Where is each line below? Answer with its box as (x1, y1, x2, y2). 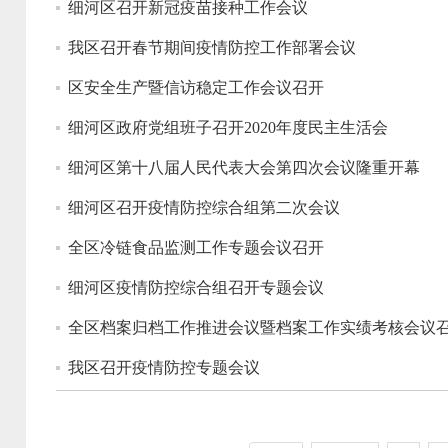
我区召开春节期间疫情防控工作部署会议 (68, 39, 356, 56)
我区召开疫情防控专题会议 (68, 359, 260, 376)
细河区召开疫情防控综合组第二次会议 (68, 199, 340, 216)
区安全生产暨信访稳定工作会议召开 (68, 79, 324, 96)
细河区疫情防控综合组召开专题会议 (68, 279, 324, 296)
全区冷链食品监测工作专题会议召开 (68, 239, 324, 256)
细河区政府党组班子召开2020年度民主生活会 (68, 119, 388, 136)
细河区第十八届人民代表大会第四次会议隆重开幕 (68, 159, 420, 176)
